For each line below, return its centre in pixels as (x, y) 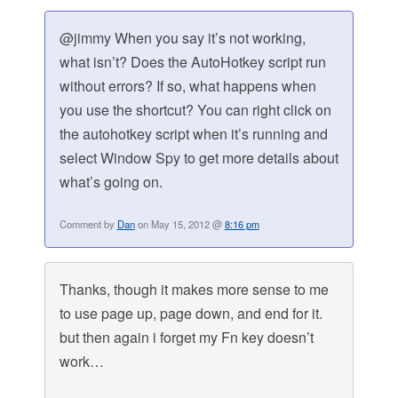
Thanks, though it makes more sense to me (194, 290)
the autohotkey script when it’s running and (193, 134)
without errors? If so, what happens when (187, 86)
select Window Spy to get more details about (199, 158)
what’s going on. (111, 182)
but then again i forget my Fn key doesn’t (186, 338)
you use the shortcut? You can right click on (195, 110)
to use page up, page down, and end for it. (191, 314)
